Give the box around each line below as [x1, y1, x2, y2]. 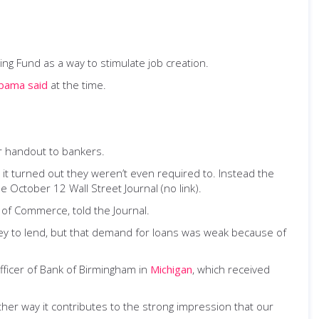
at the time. [48, 78, 106, 92]
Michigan [150, 262, 192, 276]
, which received [192, 262, 270, 276]
